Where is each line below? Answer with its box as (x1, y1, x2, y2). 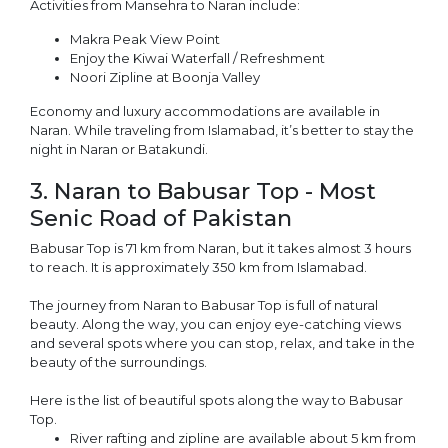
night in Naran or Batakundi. (30, 140, 208, 157)
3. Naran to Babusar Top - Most (30, 176, 376, 205)
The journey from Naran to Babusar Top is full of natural (30, 297, 378, 314)
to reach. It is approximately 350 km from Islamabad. (30, 259, 367, 276)
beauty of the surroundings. (30, 354, 207, 371)
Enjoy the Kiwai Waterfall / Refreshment (70, 49, 325, 66)
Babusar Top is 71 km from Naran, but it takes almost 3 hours (30, 240, 411, 257)
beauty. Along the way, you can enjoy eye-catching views (30, 316, 401, 333)
